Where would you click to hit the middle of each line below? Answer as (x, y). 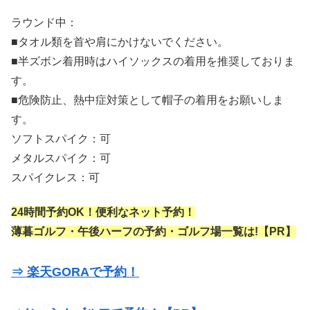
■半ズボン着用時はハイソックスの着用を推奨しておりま (153, 61)
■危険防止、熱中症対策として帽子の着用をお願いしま (147, 100)
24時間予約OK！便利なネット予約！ (103, 212)
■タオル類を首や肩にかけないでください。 (120, 42)
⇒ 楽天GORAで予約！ (75, 272)
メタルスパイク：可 (61, 158)
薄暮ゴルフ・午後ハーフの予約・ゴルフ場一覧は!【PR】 (154, 232)
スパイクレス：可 (55, 177)
